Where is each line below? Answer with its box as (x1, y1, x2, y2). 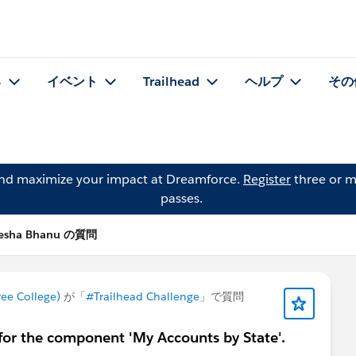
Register (243, 171, 291, 188)
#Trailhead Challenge (86, 289, 199, 304)
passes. (160, 190, 203, 207)
